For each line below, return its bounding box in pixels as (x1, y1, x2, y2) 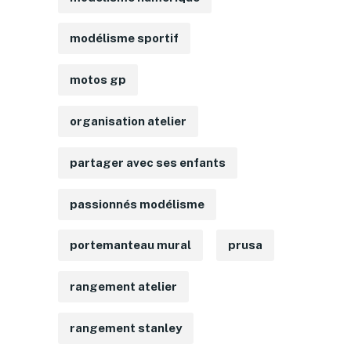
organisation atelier (69, 114, 186, 128)
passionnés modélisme (69, 197, 204, 211)
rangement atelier (69, 280, 177, 294)
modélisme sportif (69, 31, 179, 45)
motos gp (69, 73, 126, 87)
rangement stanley (69, 320, 182, 335)
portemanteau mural (69, 238, 191, 252)
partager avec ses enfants (69, 155, 226, 169)
